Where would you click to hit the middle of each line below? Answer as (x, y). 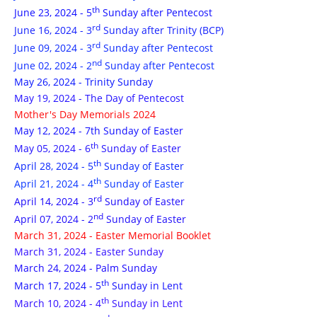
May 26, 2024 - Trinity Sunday (83, 82)
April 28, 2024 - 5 (54, 166)
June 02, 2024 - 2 (53, 65)
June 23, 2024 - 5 (53, 12)
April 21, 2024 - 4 (54, 184)
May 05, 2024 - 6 (52, 148)
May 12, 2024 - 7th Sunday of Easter (99, 131)
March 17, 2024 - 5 (58, 286)
